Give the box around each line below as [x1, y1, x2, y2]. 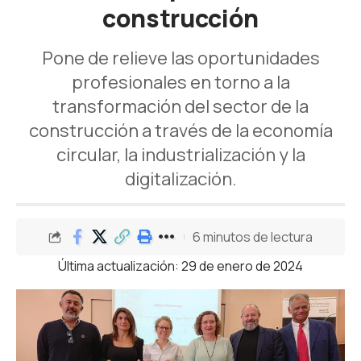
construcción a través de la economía [28, 118, 333, 143]
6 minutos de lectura [192, 227, 313, 246]
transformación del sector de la [52, 94, 309, 119]
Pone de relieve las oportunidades [41, 46, 320, 71]
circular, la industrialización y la [56, 143, 305, 168]
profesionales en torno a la [71, 70, 290, 95]
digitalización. [124, 167, 237, 192]
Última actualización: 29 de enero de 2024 [58, 257, 303, 276]
